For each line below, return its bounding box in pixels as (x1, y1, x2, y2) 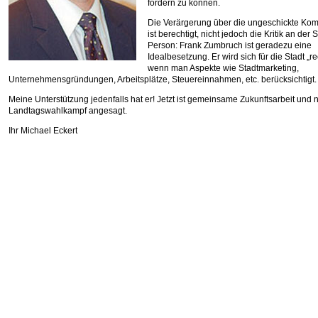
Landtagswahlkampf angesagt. (9, 106, 127, 116)
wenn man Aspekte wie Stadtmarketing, (148, 63, 299, 73)
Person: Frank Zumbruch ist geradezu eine (148, 40, 312, 50)
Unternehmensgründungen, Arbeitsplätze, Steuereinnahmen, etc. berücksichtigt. (9, 75, 317, 84)
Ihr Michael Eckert (9, 126, 77, 136)
